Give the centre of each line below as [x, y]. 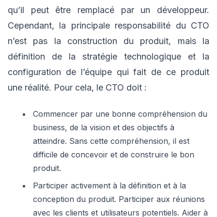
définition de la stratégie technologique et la [108, 56]
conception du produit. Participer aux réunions [119, 199]
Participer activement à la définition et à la [109, 186]
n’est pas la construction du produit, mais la [108, 41]
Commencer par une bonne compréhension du [120, 114]
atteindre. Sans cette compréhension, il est [111, 141]
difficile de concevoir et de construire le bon [114, 155]
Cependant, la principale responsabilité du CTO [108, 25]
